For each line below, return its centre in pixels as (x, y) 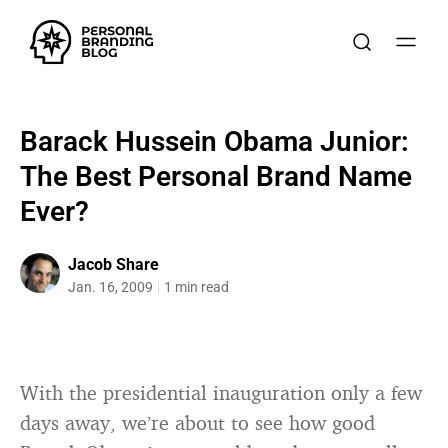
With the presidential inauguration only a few (221, 392)
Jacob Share (113, 264)
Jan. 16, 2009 (110, 287)
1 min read (196, 287)
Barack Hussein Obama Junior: (214, 141)
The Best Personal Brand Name (216, 176)
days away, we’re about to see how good (197, 422)
